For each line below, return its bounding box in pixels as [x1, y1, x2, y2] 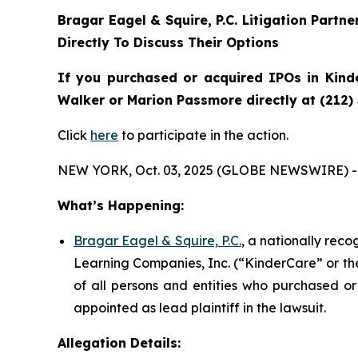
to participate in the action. [118, 127, 288, 144]
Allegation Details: [58, 335, 181, 352]
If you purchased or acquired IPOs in [58, 70, 325, 86]
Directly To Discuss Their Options [58, 34, 279, 51]
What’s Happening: [58, 197, 184, 214]
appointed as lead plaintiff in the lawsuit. [74, 300, 326, 316]
